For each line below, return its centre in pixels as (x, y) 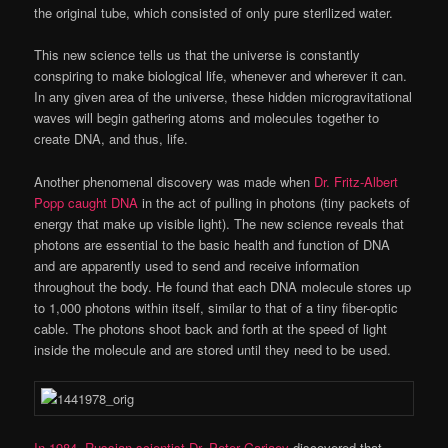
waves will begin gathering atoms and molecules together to (207, 118)
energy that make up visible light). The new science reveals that (219, 223)
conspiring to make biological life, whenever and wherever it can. (221, 76)
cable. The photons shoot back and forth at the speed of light (211, 328)
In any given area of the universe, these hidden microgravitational (223, 97)
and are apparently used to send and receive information (197, 265)
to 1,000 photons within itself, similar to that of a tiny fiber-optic (216, 307)
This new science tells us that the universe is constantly (197, 55)
